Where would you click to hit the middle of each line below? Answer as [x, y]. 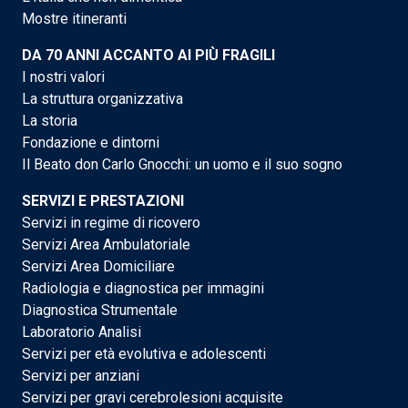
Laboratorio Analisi [82, 331]
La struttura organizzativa [102, 98]
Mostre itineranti [74, 18]
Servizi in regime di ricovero [111, 222]
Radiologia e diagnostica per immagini [143, 288]
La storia [50, 120]
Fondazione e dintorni [91, 142]
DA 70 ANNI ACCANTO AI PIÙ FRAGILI [148, 55]
